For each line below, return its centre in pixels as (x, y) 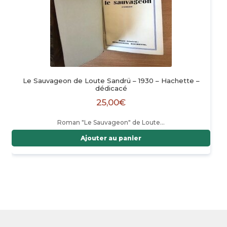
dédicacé (111, 88)
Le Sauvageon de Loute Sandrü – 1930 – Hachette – (111, 80)
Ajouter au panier (111, 138)
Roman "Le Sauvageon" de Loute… (111, 122)
